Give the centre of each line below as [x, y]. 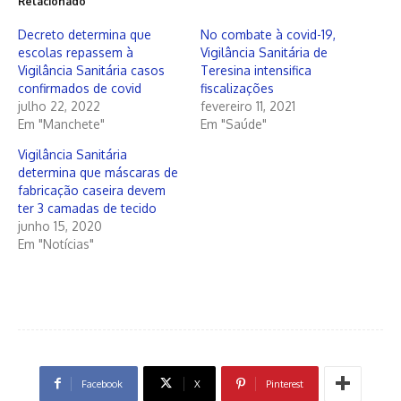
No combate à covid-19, [268, 34]
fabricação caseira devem [92, 190]
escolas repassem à [76, 52]
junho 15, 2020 [60, 226]
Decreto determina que [85, 34]
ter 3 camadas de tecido [87, 208]
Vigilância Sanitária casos [91, 70]
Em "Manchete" [61, 124]
